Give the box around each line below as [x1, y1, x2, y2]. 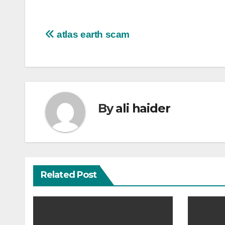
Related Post [41, 169, 97, 181]
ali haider [116, 100, 170, 116]
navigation [45, 49, 126, 69]
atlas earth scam [54, 29, 130, 40]
